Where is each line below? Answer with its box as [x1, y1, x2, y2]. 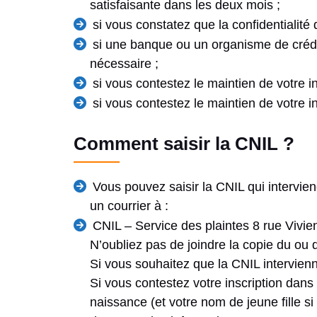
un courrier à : [90, 199, 169, 214]
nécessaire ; [90, 57, 159, 71]
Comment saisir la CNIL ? [74, 133, 294, 155]
